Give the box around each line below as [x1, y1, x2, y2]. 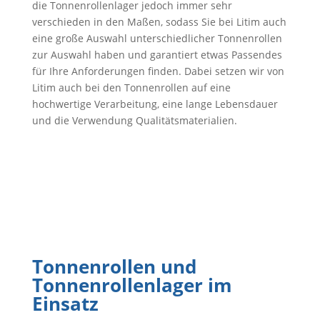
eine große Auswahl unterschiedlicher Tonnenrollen [31, 31, 282, 45]
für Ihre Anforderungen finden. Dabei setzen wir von [31, 64, 284, 78]
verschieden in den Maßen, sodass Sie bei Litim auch [31, 15, 286, 29]
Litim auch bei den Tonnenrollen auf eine [31, 81, 231, 94]
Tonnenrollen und [31, 254, 196, 279]
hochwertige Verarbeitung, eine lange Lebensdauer [31, 97, 278, 111]
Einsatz [31, 291, 99, 316]
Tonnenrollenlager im [31, 272, 232, 298]
